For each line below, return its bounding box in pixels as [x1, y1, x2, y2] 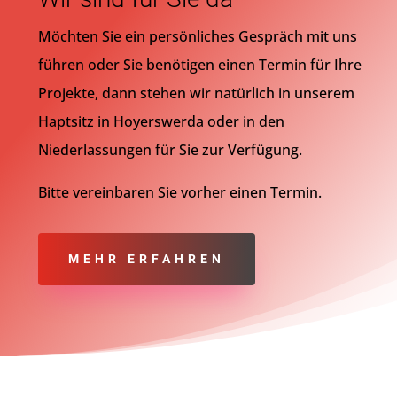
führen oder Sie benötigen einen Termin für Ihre [37, 55, 362, 75]
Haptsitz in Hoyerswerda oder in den [37, 112, 284, 132]
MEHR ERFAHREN [67, 252, 225, 267]
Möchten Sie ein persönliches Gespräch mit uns [37, 27, 357, 47]
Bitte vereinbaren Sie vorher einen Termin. [37, 183, 322, 203]
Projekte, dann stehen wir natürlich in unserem [37, 83, 354, 104]
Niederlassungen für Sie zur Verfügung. [37, 140, 302, 160]
